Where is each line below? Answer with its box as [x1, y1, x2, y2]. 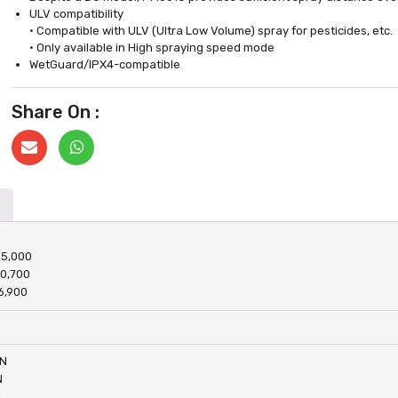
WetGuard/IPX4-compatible [29, 58, 181, 71]
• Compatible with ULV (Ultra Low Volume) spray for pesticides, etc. [29, 24, 394, 37]
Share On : [12, 101, 100, 123]
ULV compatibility [29, 7, 124, 20]
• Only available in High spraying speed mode [29, 41, 275, 54]
